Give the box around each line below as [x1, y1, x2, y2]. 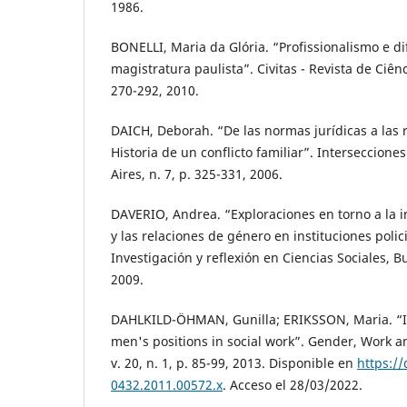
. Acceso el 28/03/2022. [223, 376, 362, 394]
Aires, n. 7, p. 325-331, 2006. [111, 165, 283, 184]
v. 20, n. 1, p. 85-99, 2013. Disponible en [111, 354, 357, 372]
